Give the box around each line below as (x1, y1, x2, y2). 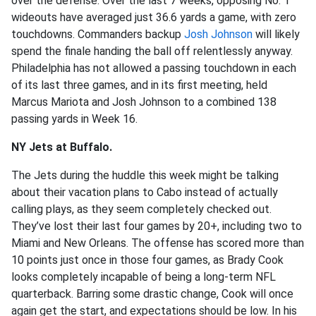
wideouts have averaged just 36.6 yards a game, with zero (11, 11, 296, 25)
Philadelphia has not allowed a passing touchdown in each (11, 61, 296, 75)
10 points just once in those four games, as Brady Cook (11, 253, 284, 267)
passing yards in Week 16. (11, 112, 138, 126)
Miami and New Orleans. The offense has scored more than (11, 236, 304, 250)
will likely (253, 28, 300, 42)
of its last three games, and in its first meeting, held (11, 78, 267, 92)
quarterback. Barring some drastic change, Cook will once (11, 287, 293, 301)
